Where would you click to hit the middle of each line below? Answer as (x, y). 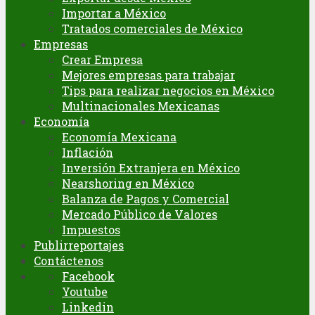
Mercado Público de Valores (140, 214)
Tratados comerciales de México (152, 29)
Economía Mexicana (119, 137)
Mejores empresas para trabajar (148, 75)
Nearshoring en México (128, 184)
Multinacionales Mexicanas (141, 106)
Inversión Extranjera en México (151, 168)
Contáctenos (69, 261)
